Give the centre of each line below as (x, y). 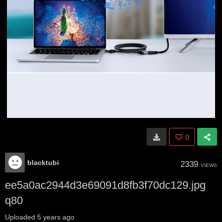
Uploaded (21, 217)
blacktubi (43, 163)
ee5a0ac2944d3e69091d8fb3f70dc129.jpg (105, 185)
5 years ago (56, 217)
